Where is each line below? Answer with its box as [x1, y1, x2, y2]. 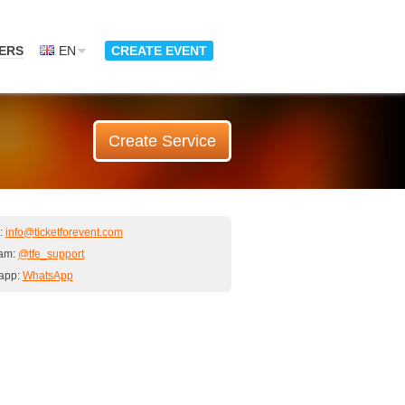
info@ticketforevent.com [5, 226, 123, 239]
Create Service [108, 132, 216, 150]
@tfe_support [17, 248, 84, 260]
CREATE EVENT [111, 42, 207, 58]
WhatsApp [22, 269, 73, 282]
